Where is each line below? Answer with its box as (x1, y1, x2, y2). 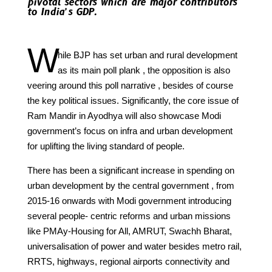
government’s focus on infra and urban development (27, 125, 233, 136)
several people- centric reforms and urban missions (27, 210, 231, 221)
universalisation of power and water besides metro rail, (27, 240, 242, 251)
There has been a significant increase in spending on (27, 165, 234, 175)
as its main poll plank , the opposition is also (57, 64, 230, 75)
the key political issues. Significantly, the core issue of (27, 95, 239, 106)
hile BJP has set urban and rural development (57, 49, 237, 60)
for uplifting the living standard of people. (27, 140, 185, 151)
